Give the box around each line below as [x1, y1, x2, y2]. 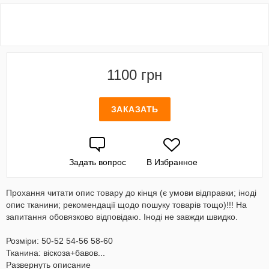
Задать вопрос [68, 157, 126, 167]
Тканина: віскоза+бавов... [6, 248, 105, 258]
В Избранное [146, 157, 198, 167]
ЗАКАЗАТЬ [110, 104, 159, 114]
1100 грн [107, 67, 162, 83]
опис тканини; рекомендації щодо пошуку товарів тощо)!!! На [6, 200, 247, 210]
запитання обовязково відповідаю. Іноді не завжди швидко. [6, 212, 238, 222]
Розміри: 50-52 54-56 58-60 [6, 236, 113, 246]
